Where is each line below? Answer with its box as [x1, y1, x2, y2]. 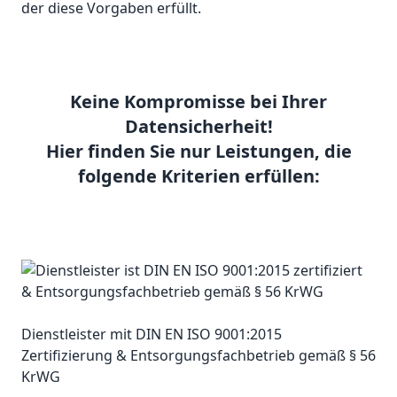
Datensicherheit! [124, 114, 273, 139]
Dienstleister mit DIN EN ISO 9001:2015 [21, 324, 282, 345]
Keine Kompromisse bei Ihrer [70, 90, 327, 114]
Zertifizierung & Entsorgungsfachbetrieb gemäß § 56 [21, 346, 376, 366]
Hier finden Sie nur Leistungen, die [45, 139, 352, 164]
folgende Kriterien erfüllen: [77, 164, 320, 189]
